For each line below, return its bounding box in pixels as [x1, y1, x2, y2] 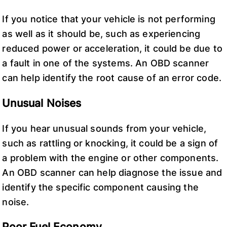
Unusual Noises [2, 96, 82, 109]
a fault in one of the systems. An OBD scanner [2, 58, 209, 69]
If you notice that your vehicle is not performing [2, 14, 215, 25]
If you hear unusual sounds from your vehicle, [2, 123, 207, 134]
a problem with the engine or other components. [2, 152, 219, 163]
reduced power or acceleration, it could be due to [2, 43, 222, 54]
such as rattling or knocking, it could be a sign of [2, 137, 218, 148]
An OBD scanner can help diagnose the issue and [2, 167, 222, 178]
